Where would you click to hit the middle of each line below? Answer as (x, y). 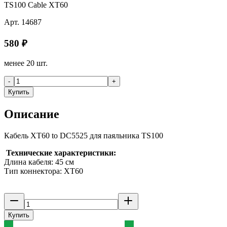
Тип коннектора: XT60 (44, 171)
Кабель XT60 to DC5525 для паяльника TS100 (84, 135)
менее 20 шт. (26, 63)
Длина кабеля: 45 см (39, 162)
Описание (32, 114)
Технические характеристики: (61, 153)
